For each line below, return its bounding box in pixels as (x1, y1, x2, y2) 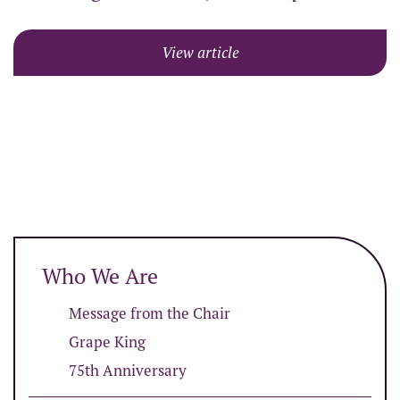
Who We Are (42, 262, 158, 291)
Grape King (69, 332, 146, 353)
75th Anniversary (69, 361, 187, 381)
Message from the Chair (69, 304, 230, 324)
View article (161, 43, 239, 63)
